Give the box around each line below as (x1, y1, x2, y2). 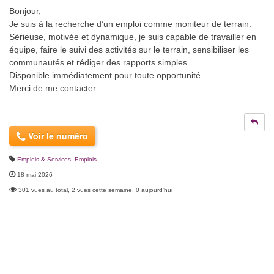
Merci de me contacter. (9, 83, 98, 94)
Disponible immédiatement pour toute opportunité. (9, 70, 203, 81)
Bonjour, (9, 6, 41, 17)
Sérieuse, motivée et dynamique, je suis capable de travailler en (9, 32, 256, 42)
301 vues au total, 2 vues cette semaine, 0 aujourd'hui (18, 187, 172, 194)
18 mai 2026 (17, 171, 53, 179)
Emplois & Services (17, 156, 71, 163)
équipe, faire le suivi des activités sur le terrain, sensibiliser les (9, 45, 249, 55)
